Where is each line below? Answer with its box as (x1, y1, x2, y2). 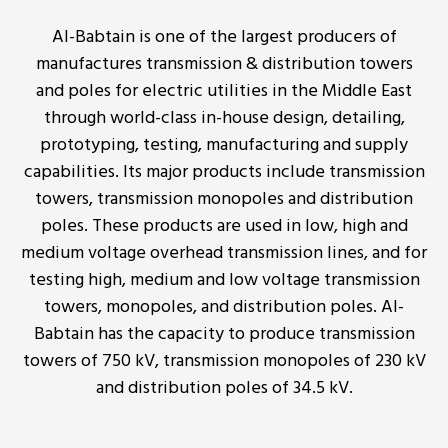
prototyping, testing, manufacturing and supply (40, 130, 408, 160)
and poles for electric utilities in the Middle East (36, 76, 412, 106)
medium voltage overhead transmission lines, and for (21, 238, 427, 268)
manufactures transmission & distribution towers (35, 49, 413, 79)
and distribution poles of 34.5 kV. (95, 373, 353, 403)
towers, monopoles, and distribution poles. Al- (44, 292, 404, 322)
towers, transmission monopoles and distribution (35, 184, 413, 214)
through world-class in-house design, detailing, (43, 103, 405, 133)
